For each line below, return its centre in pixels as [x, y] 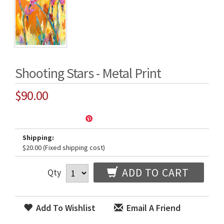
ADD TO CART [154, 172]
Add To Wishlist [65, 208]
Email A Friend [152, 208]
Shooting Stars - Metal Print [88, 73]
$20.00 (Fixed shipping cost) [64, 147]
